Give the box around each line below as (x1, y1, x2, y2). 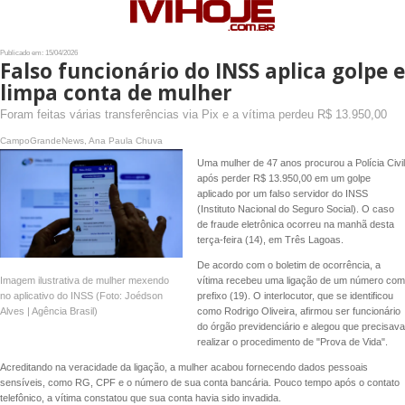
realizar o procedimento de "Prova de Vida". (196, 336, 388, 348)
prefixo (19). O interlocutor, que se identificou (196, 290, 393, 302)
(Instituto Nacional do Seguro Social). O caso (196, 202, 394, 214)
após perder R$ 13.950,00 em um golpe (196, 172, 371, 184)
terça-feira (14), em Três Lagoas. (196, 233, 344, 245)
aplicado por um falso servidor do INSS (196, 187, 368, 199)
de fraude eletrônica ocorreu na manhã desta (196, 218, 394, 230)
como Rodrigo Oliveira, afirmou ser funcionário (196, 306, 400, 317)
